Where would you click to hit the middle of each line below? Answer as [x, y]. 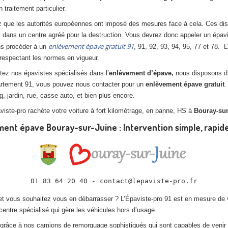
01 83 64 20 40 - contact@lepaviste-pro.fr [114, 181]
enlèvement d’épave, [142, 73]
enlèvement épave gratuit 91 [91, 46]
